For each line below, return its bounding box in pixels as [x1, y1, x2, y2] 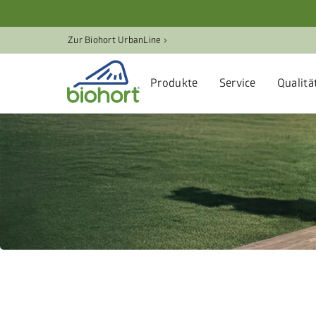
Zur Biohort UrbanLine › [68, 35, 166, 46]
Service [219, 76, 256, 90]
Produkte [150, 76, 198, 90]
